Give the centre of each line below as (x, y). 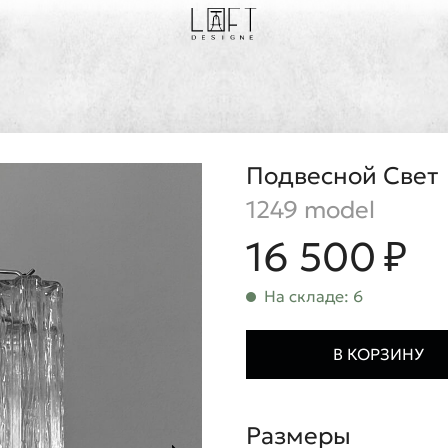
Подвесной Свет (342, 176)
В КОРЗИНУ (378, 354)
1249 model (310, 210)
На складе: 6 (313, 296)
